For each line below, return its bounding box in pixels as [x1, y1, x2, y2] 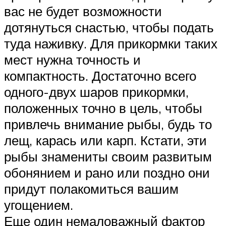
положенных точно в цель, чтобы [4, 100, 202, 117]
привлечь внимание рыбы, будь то [4, 116, 212, 133]
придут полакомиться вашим [4, 181, 179, 197]
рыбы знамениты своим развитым [4, 148, 212, 165]
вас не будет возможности [4, 3, 162, 20]
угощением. [4, 197, 73, 213]
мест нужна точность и [4, 51, 141, 68]
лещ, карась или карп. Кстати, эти [4, 132, 207, 149]
